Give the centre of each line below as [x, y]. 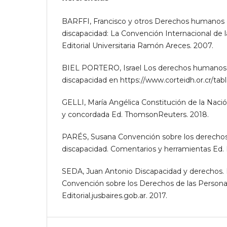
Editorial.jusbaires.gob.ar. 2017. [115, 196]
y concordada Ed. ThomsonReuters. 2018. [135, 115]
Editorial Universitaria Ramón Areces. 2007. [138, 46]
